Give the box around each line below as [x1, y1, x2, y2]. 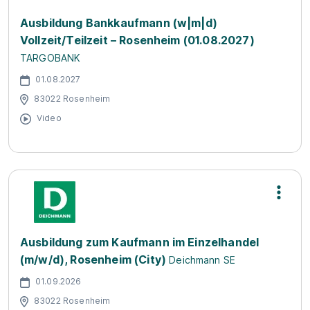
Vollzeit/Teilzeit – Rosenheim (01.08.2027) [20, 33, 255, 47]
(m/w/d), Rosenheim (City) [20, 253, 167, 266]
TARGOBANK [20, 52, 81, 64]
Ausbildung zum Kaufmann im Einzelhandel [20, 235, 259, 249]
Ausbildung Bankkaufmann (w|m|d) [20, 16, 217, 30]
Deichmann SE [169, 254, 236, 266]
